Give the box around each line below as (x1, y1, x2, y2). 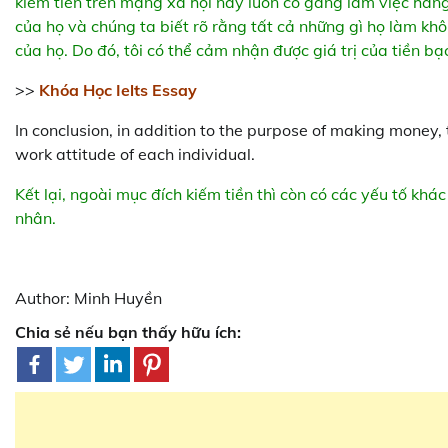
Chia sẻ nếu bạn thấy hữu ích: (15, 322, 241, 343)
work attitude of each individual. (15, 144, 255, 165)
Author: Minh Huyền (15, 288, 162, 309)
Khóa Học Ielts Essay (39, 80, 197, 101)
